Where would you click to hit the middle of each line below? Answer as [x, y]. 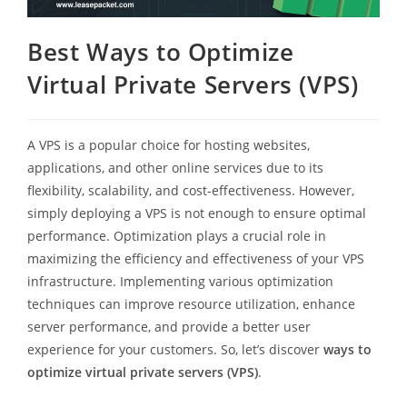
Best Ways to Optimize [160, 51]
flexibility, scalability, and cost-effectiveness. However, [190, 190]
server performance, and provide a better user [169, 326]
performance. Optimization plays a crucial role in [176, 235]
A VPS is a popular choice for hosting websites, [168, 144]
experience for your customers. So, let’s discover [175, 349]
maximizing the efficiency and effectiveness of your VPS [195, 258]
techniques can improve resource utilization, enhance [191, 303]
